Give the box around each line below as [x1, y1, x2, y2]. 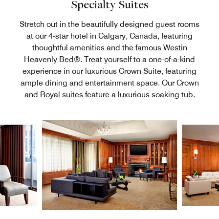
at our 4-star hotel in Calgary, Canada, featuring [26, 31, 193, 41]
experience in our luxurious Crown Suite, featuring [22, 66, 197, 76]
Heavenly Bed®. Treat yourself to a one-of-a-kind [24, 54, 195, 64]
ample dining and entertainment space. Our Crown [20, 78, 199, 88]
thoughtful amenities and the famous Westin [32, 43, 187, 52]
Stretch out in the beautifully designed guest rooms [20, 19, 199, 29]
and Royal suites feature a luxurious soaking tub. [24, 89, 195, 99]
